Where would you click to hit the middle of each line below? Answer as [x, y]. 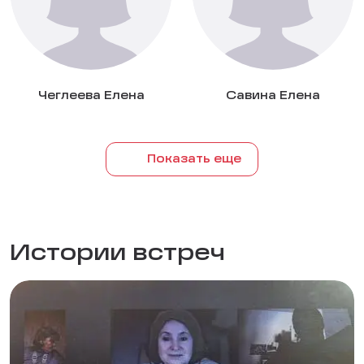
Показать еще [194, 160]
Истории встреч [117, 255]
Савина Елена [273, 96]
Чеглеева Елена [91, 96]
